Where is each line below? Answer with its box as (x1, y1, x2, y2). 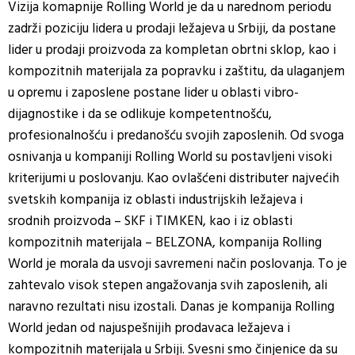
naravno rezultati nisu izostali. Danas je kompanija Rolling (8, 296, 334, 318)
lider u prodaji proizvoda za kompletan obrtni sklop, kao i (8, 39, 336, 61)
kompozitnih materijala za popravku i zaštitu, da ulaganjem (8, 60, 345, 82)
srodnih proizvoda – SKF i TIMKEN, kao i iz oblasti (8, 210, 292, 232)
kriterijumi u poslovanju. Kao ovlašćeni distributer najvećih (8, 167, 339, 189)
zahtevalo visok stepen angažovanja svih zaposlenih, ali (8, 274, 327, 296)
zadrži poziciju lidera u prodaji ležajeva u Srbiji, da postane (8, 17, 336, 40)
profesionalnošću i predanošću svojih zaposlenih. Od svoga (8, 124, 344, 147)
